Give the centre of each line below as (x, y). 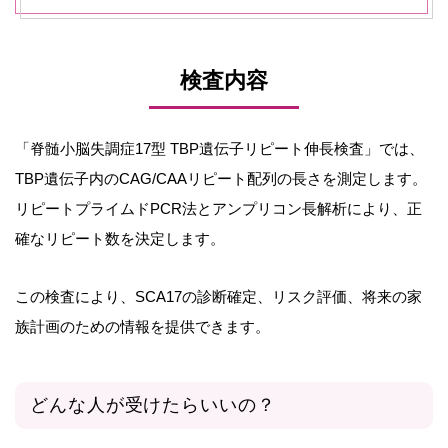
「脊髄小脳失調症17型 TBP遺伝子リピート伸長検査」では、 (219, 148)
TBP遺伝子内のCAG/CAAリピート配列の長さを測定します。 (221, 178)
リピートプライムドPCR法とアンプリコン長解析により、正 (218, 208)
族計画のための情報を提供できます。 (142, 326)
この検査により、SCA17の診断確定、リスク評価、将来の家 (218, 296)
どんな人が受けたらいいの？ (153, 404)
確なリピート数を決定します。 (120, 238)
